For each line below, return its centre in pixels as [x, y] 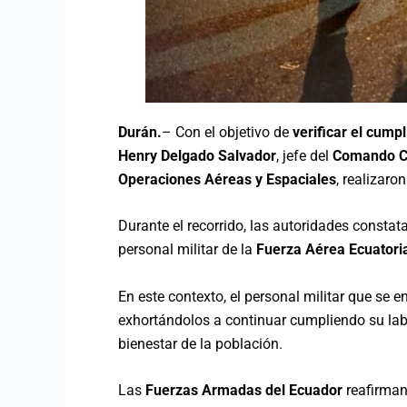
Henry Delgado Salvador [197, 155]
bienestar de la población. [200, 343]
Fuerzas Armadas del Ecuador [244, 391]
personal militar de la [187, 250]
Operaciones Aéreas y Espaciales [227, 179]
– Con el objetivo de [227, 132]
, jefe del [304, 155]
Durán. [140, 132]
